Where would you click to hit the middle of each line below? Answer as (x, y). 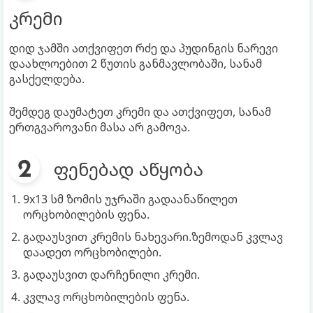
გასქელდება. (47, 79)
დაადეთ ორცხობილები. (92, 252)
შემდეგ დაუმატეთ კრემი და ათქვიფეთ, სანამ (140, 111)
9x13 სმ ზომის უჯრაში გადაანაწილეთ (130, 199)
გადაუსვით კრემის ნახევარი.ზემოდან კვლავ (153, 236)
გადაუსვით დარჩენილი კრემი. (111, 274)
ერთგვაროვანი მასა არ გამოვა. (100, 127)
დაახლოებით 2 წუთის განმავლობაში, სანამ (136, 63)
